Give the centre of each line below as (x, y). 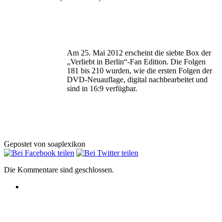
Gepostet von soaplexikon (45, 144)
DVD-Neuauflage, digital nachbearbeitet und (137, 79)
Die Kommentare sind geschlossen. (59, 169)
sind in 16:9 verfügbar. (102, 88)
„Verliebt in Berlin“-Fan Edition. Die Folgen (136, 61)
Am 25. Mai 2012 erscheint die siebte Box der (139, 53)
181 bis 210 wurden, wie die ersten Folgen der (139, 70)
